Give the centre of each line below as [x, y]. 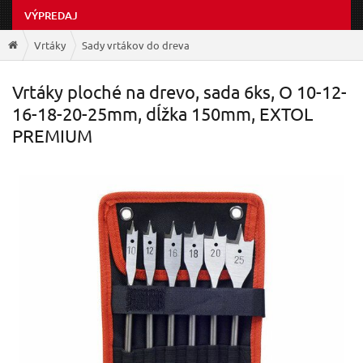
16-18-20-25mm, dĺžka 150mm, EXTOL [162, 114]
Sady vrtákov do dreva [136, 45]
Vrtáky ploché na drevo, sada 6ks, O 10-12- [179, 92]
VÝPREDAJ [51, 16]
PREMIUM [52, 136]
